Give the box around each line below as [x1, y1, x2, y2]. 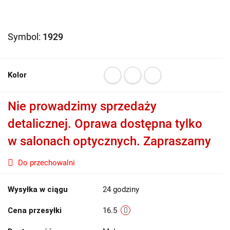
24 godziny [103, 185, 139, 194]
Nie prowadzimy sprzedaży [8, 99, 157, 113]
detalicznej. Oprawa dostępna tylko [8, 117, 202, 131]
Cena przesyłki [8, 206, 62, 215]
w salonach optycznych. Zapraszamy [8, 134, 211, 148]
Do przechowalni [18, 158, 75, 167]
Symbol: [8, 31, 43, 42]
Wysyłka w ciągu [8, 185, 68, 194]
